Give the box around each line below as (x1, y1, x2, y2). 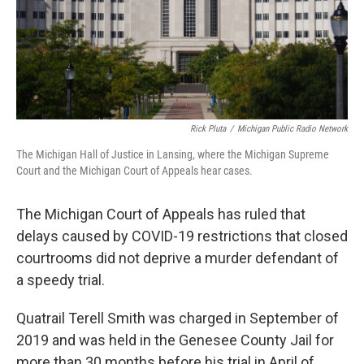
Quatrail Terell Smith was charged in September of (16, 310, 339, 327)
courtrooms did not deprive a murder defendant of (16, 249, 339, 267)
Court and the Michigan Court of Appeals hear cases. (16, 164, 253, 178)
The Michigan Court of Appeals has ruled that (16, 206, 305, 223)
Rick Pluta (190, 123, 226, 135)
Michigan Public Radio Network (237, 123, 348, 135)
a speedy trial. (16, 271, 105, 289)
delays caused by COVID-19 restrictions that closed (16, 227, 348, 245)
